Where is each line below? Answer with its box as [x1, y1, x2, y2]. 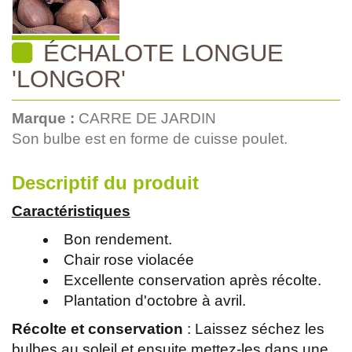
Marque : [12, 109, 79, 126]
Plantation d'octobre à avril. [63, 291, 246, 309]
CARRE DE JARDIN [79, 109, 216, 126]
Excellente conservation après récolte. [63, 271, 321, 288]
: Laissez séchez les [183, 320, 324, 337]
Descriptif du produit [12, 171, 199, 193]
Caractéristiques [12, 202, 130, 219]
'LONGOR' [12, 64, 126, 92]
